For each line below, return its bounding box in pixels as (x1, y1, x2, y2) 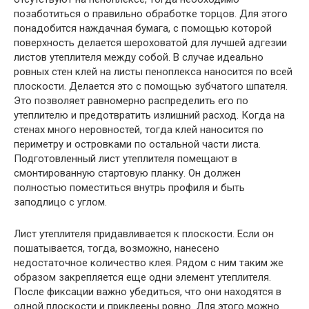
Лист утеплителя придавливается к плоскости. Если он (14, 227, 274, 240)
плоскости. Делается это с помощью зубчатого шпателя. (14, 79, 288, 92)
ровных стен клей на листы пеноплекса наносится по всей (14, 65, 292, 78)
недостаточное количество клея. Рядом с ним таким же (14, 256, 283, 269)
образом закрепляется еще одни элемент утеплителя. (14, 270, 271, 283)
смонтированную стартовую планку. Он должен (14, 166, 241, 179)
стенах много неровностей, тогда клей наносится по (14, 123, 263, 136)
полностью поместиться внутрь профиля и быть (14, 181, 245, 194)
